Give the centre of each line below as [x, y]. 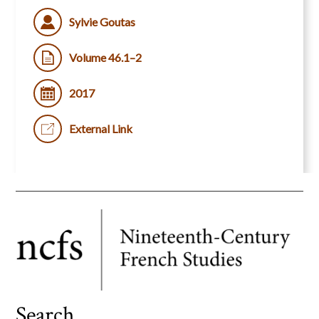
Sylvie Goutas [103, 22]
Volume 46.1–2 [106, 58]
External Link [101, 129]
